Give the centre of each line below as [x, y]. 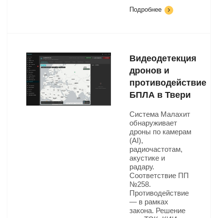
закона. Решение [157, 210]
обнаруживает [153, 123]
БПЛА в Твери [160, 95]
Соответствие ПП [159, 175]
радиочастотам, [156, 149]
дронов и [149, 71]
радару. [142, 167]
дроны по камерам [160, 132]
